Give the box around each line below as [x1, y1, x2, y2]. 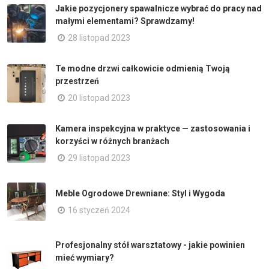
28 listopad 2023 [68, 33, 130, 43]
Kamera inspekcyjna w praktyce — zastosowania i [55, 124, 250, 133]
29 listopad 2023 [68, 153, 130, 163]
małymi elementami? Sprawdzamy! [55, 16, 195, 26]
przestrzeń [55, 76, 99, 86]
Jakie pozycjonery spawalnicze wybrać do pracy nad [55, 4, 262, 13]
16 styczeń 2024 [68, 205, 130, 215]
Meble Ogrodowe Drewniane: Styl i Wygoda [55, 188, 225, 198]
